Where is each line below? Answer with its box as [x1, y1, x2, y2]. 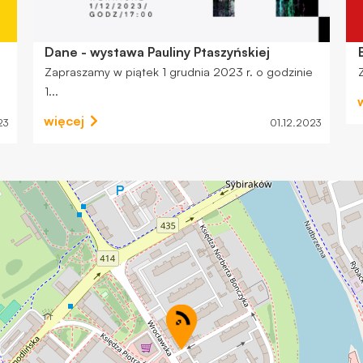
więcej [43, 113, 84, 130]
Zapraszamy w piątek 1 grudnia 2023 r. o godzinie [45, 63, 314, 79]
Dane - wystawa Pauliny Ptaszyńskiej [45, 43, 271, 60]
